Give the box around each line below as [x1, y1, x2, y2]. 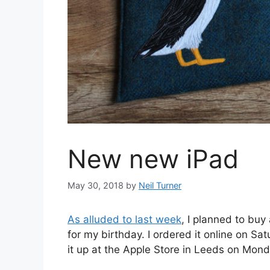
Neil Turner [139, 180, 181, 190]
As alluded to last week [67, 213, 181, 225]
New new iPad [67, 143, 239, 175]
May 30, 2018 [67, 180, 124, 190]
